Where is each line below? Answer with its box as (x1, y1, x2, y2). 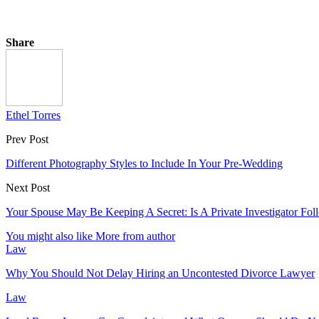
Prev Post (6, 132, 48, 145)
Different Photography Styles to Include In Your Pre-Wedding (6, 157, 283, 169)
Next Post (6, 181, 50, 194)
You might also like (6, 229, 93, 242)
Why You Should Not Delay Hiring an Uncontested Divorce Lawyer (6, 266, 315, 279)
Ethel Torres (6, 108, 61, 121)
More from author (95, 229, 175, 242)
